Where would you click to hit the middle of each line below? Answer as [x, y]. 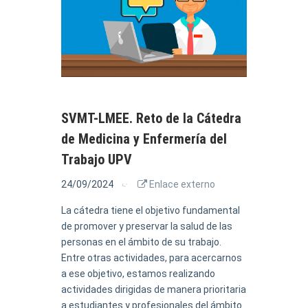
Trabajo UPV [97, 159]
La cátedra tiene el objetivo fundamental [151, 210]
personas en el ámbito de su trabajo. [141, 242]
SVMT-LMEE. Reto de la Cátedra [151, 118]
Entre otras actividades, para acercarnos [152, 258]
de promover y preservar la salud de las [147, 226]
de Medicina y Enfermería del [144, 139]
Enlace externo [181, 184]
